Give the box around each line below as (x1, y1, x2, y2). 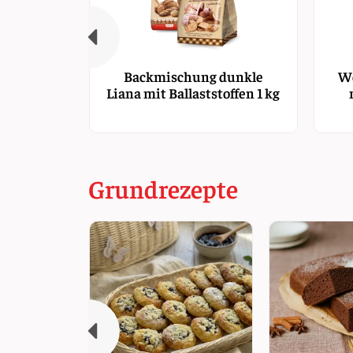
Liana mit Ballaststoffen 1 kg (106, 84, 281, 102)
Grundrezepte (88, 173, 238, 205)
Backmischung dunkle (123, 67, 263, 86)
